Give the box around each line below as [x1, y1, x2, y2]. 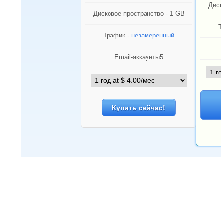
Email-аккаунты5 [114, 53, 163, 61]
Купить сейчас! [112, 104, 165, 111]
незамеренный [131, 32, 174, 39]
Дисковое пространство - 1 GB [93, 10, 184, 17]
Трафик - [103, 32, 131, 39]
